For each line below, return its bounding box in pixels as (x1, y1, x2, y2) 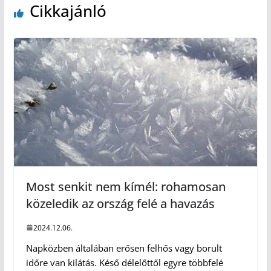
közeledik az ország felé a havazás (25, 195, 215, 212)
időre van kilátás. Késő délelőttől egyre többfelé (25, 256, 223, 269)
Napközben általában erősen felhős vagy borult (25, 241, 222, 254)
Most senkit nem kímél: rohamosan (25, 178, 226, 195)
